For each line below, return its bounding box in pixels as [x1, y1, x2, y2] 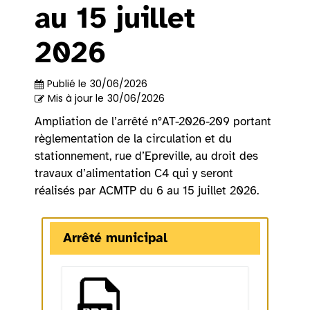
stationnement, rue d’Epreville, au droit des [35, 149, 258, 164]
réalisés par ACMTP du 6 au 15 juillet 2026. [35, 183, 259, 199]
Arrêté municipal [62, 230, 167, 246]
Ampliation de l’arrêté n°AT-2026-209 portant [35, 114, 271, 129]
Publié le [47, 77, 86, 91]
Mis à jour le [48, 91, 104, 106]
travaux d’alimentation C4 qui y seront [35, 166, 233, 181]
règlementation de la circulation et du [35, 131, 232, 147]
